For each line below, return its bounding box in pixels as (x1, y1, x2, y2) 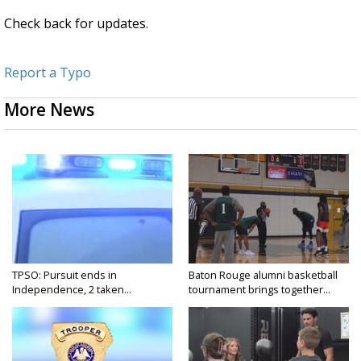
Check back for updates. (4, 15, 148, 33)
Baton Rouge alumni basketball (189, 268, 338, 283)
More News (4, 98, 94, 122)
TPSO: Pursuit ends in (12, 268, 117, 283)
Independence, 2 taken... (12, 282, 131, 297)
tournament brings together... (189, 282, 330, 297)
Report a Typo (4, 64, 91, 82)
